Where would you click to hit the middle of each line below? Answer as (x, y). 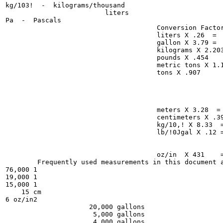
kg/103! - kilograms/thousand (65, 5)
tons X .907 (103, 72)
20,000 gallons (75, 207)
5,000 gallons (75, 214)
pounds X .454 (107, 57)
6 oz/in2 (21, 199)
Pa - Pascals (33, 20)
